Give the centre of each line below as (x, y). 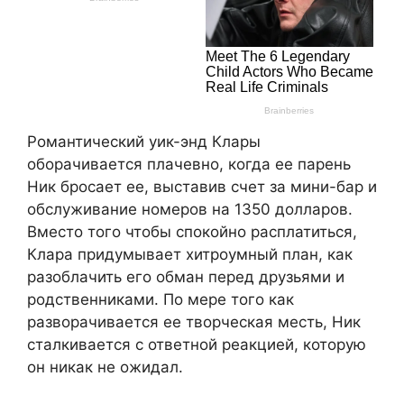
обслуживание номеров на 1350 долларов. (190, 210)
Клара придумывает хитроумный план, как (190, 255)
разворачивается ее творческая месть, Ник (194, 322)
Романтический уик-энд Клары (144, 142)
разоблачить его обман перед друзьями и (186, 277)
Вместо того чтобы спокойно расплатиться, (192, 232)
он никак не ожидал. (105, 367)
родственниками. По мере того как (161, 300)
